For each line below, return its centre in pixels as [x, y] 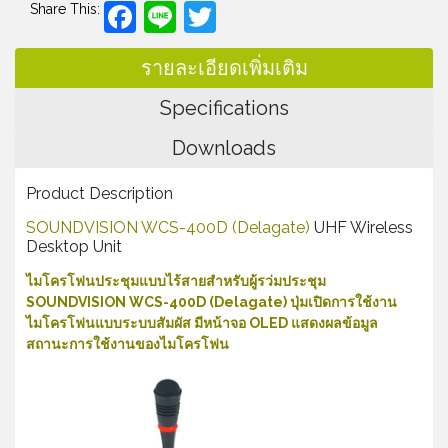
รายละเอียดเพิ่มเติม [224, 67]
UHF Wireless [361, 227]
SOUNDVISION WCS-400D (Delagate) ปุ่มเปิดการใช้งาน [211, 301]
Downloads [224, 147]
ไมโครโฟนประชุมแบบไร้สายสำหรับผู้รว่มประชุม [176, 280]
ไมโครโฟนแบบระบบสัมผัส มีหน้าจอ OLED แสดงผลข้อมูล [202, 322]
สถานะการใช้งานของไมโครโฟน [127, 343]
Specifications [224, 107]
